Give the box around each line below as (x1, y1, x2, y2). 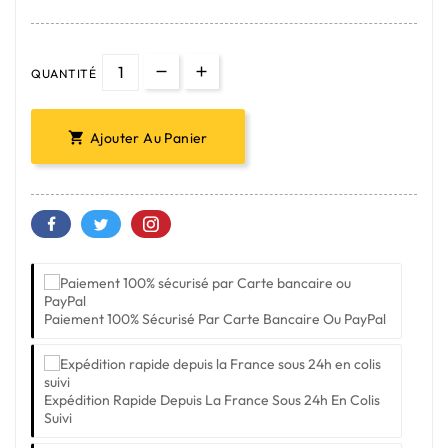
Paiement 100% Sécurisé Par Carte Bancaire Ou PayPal (44, 309, 386, 328)
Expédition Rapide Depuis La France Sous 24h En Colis (44, 390, 380, 409)
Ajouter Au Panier (90, 128, 208, 147)
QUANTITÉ (31, 65, 96, 81)
